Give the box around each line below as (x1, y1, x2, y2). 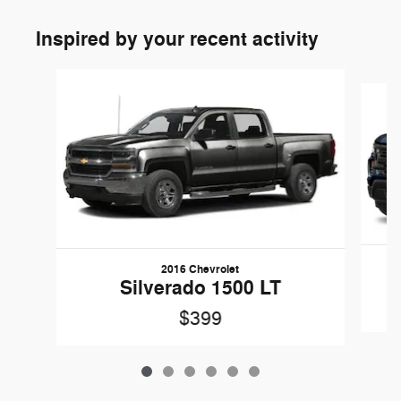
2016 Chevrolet (161, 261, 240, 277)
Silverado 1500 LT (119, 275, 281, 301)
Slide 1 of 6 (13, 69, 77, 85)
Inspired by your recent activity (36, 26, 319, 52)
